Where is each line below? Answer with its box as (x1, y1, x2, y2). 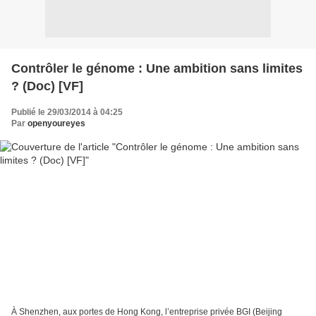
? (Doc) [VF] (11, 78, 83, 93)
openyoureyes (28, 118, 85, 128)
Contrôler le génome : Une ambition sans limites (11, 61, 303, 75)
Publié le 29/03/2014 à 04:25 (11, 107, 123, 117)
